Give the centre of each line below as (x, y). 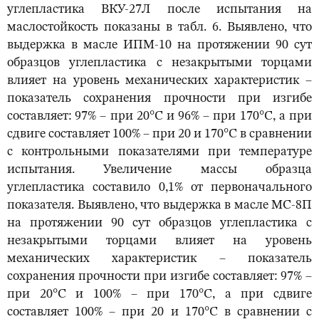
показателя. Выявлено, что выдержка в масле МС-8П (159, 205)
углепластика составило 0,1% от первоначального (159, 188)
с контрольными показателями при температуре (159, 152)
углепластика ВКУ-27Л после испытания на (159, 10)
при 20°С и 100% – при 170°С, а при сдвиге (159, 294)
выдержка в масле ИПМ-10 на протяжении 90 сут (159, 45)
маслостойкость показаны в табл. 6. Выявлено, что (159, 27)
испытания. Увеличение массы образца (159, 170)
